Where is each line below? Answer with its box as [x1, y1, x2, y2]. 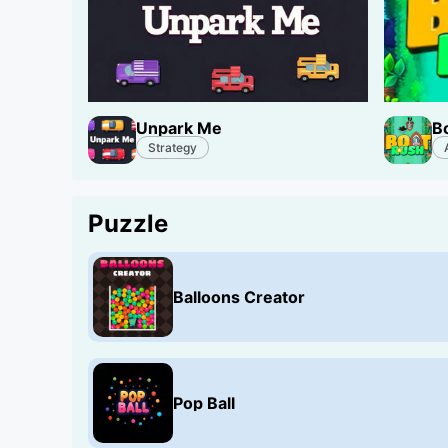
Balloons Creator [173, 286, 305, 307]
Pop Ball [173, 392, 235, 413]
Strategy [148, 139, 198, 155]
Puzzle [88, 208, 168, 238]
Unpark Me [136, 117, 222, 138]
